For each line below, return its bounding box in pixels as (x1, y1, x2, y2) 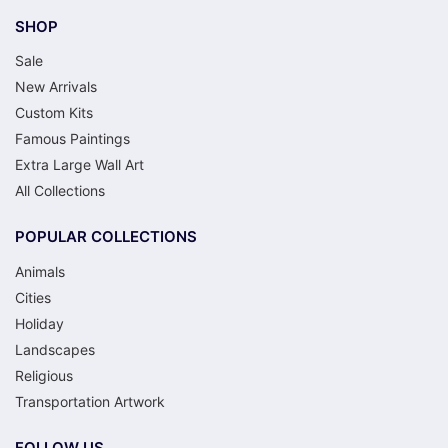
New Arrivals (15, 78, 97, 96)
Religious (15, 366, 73, 384)
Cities (15, 288, 51, 306)
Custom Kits (15, 104, 93, 122)
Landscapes (15, 340, 95, 358)
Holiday (15, 314, 64, 332)
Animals (15, 262, 65, 280)
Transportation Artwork (15, 392, 165, 410)
